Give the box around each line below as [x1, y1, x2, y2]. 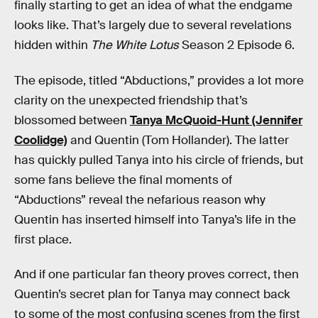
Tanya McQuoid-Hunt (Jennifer [130, 112, 302, 128]
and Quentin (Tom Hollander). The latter [67, 132, 289, 148]
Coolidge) [14, 132, 67, 148]
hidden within [14, 38, 91, 53]
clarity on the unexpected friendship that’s [14, 92, 248, 108]
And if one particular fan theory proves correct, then [14, 267, 299, 283]
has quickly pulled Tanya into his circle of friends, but [14, 152, 304, 168]
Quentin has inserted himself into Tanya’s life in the [14, 212, 296, 227]
